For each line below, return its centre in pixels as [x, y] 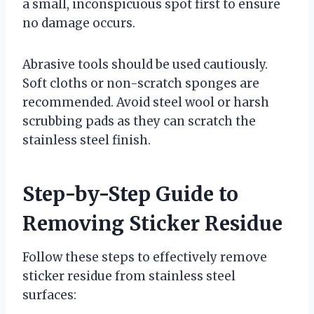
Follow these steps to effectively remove [145, 257]
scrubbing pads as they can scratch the [139, 121]
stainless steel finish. [87, 140]
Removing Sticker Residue [152, 223]
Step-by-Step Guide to [130, 194]
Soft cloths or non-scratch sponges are [141, 83]
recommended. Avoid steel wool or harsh [146, 102]
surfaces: [49, 295]
